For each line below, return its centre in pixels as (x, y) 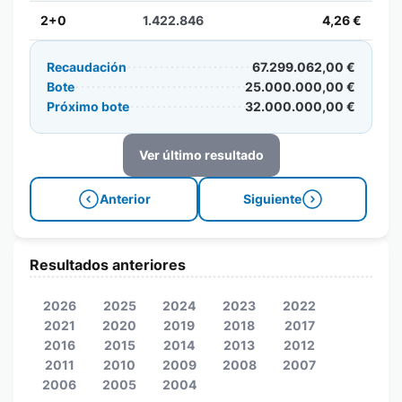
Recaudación (87, 67)
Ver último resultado (201, 155)
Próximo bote (88, 106)
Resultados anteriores (108, 265)
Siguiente (272, 199)
